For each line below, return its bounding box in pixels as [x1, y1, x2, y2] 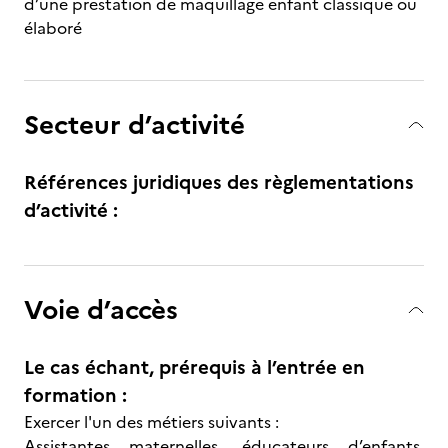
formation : [24, 381, 127, 410]
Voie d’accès [24, 290, 178, 329]
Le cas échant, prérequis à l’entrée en [24, 353, 365, 382]
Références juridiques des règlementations [24, 168, 414, 197]
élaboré [24, 16, 82, 40]
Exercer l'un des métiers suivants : [24, 410, 279, 434]
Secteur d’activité [24, 105, 245, 144]
